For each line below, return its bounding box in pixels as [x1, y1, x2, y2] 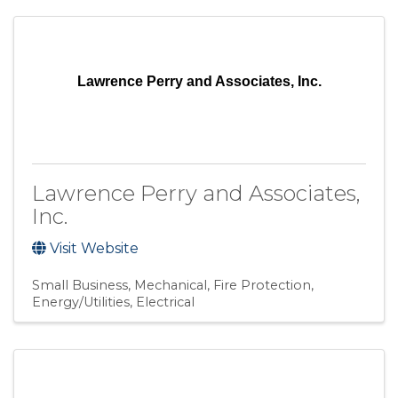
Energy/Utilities [32, 293, 130, 310]
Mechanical [134, 276, 207, 293]
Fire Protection [213, 276, 311, 293]
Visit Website [50, 239, 139, 257]
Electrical [136, 293, 195, 310]
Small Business [32, 276, 128, 293]
